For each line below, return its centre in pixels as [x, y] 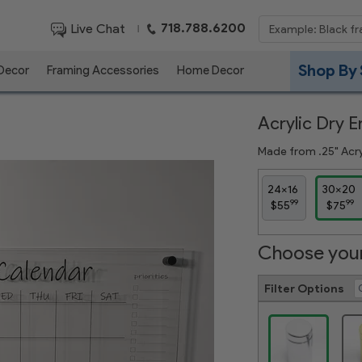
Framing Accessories [103, 70]
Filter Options [304, 288]
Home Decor [210, 70]
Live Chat [97, 28]
